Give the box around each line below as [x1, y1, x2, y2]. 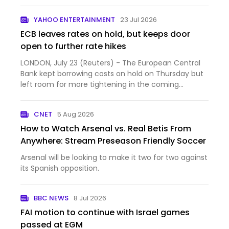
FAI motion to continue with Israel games [20, 207, 190, 218]
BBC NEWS [34, 193, 69, 203]
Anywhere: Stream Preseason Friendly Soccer [20, 135, 206, 147]
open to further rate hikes [20, 40, 126, 52]
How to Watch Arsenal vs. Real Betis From [20, 123, 191, 134]
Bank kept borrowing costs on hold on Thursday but [20, 68, 203, 79]
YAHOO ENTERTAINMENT [34, 15, 116, 25]
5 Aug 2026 [57, 109, 95, 119]
